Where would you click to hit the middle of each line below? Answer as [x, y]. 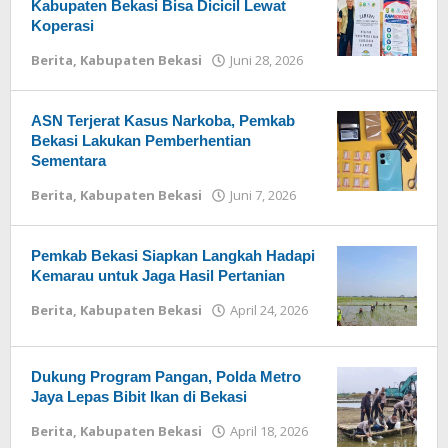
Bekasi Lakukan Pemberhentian [141, 140]
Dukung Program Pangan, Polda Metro [166, 376]
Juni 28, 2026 [266, 60]
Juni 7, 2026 [263, 195]
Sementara [68, 160]
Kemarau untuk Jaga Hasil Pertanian [158, 275]
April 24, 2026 [269, 310]
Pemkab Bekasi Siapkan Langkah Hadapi [173, 255]
